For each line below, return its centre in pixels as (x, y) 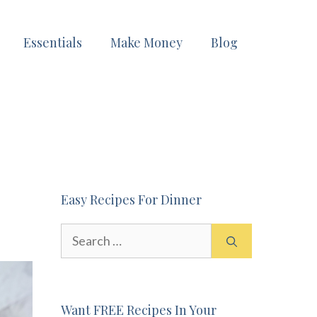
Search (76, 233)
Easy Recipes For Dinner (131, 200)
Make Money (146, 42)
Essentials (53, 42)
